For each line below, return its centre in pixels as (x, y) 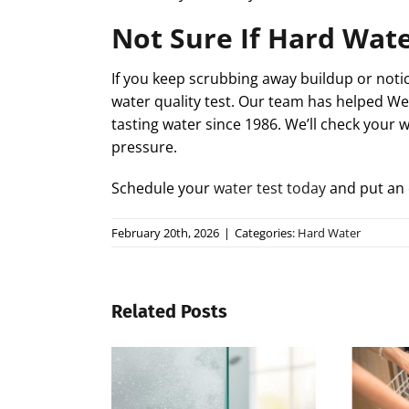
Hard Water (329, 232)
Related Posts (169, 311)
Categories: (266, 232)
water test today (270, 188)
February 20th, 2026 (165, 232)
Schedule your (163, 188)
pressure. (144, 147)
